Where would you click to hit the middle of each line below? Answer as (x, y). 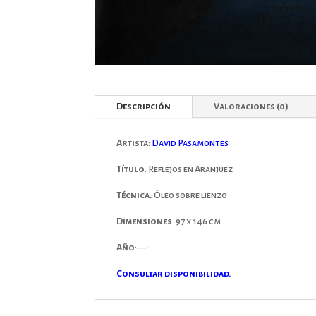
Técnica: (135, 196)
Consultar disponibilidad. (174, 274)
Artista (133, 144)
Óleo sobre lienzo (191, 196)
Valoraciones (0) (251, 107)
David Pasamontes (190, 144)
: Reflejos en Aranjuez (189, 170)
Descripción (144, 107)
